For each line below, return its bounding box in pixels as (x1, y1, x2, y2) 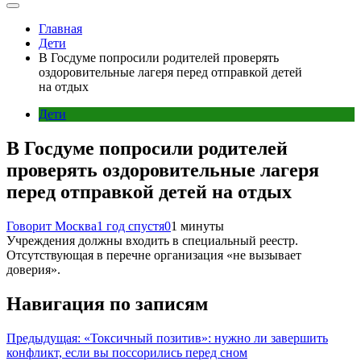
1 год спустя (97, 218, 164, 233)
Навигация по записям (6, 293, 208, 314)
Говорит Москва (6, 218, 97, 233)
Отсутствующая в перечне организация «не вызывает (6, 247, 301, 262)
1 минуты (171, 218, 224, 233)
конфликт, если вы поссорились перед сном (6, 345, 247, 359)
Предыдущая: (6, 330, 81, 345)
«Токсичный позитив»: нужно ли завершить (84, 330, 328, 345)
